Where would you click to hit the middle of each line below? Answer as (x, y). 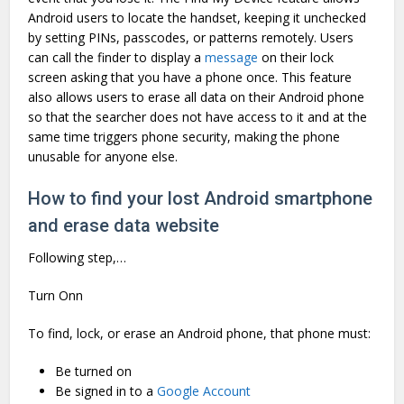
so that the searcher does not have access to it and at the (198, 116)
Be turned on (94, 371)
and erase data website (124, 225)
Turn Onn (56, 295)
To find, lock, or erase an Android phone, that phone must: (200, 333)
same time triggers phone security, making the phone (184, 136)
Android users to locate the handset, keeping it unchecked (197, 17)
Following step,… (78, 257)
